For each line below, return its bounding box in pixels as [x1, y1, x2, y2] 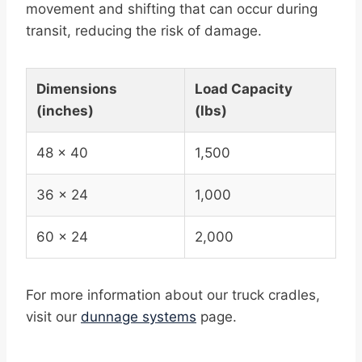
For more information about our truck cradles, [26, 287, 320, 304]
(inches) [36, 103, 94, 120]
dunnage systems [81, 309, 196, 326]
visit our [26, 309, 81, 326]
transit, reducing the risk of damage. [26, 23, 262, 40]
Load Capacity [195, 81, 293, 98]
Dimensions [36, 81, 117, 98]
